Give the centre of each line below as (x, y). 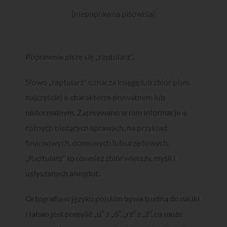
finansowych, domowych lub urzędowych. (97, 143)
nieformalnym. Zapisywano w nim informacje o (106, 112)
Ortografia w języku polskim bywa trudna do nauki (112, 198)
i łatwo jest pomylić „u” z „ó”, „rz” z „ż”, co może (104, 214)
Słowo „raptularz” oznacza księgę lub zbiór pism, (108, 82)
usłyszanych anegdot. (62, 173)
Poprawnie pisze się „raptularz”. (79, 56)
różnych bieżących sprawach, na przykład (96, 127)
